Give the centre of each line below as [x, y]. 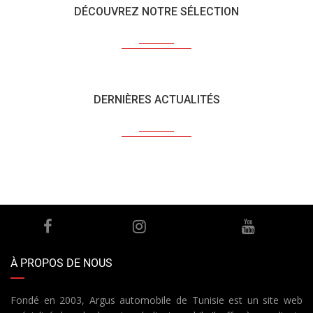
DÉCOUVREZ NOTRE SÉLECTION [156, 12]
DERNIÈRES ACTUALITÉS [156, 100]
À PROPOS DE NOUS [61, 263]
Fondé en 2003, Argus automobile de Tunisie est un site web [156, 300]
